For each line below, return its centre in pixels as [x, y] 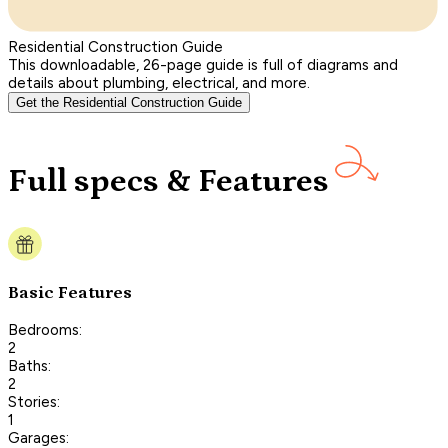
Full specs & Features [168, 182]
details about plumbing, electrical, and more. [159, 82]
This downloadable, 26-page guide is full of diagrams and [203, 64]
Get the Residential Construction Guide [129, 102]
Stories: [34, 401]
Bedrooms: [45, 329]
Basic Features [70, 292]
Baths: [29, 365]
